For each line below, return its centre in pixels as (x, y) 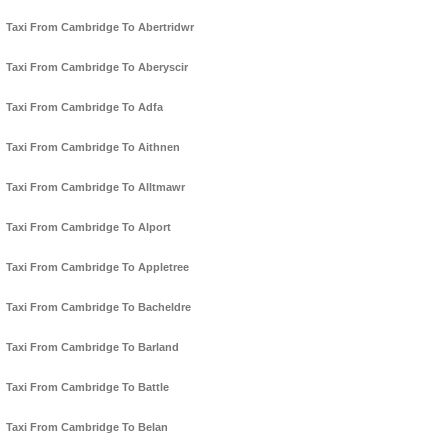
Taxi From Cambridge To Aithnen (93, 147)
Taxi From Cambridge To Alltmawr (95, 187)
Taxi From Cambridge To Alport (88, 227)
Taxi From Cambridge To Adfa (84, 107)
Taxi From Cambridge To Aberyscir (97, 67)
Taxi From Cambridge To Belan (87, 427)
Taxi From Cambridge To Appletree (97, 267)
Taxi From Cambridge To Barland (92, 347)
